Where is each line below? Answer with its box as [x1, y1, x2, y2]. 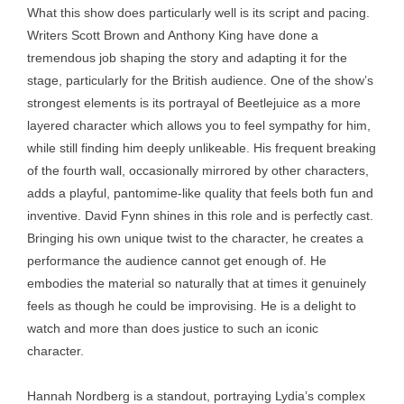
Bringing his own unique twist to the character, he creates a [27, 231, 363, 245]
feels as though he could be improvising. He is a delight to [27, 298, 356, 313]
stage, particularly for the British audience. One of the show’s [27, 73, 373, 87]
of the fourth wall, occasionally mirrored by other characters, [27, 163, 369, 178]
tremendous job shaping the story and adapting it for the [27, 50, 347, 65]
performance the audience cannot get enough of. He [27, 253, 326, 268]
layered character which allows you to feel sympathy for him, [27, 118, 371, 133]
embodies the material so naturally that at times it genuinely [27, 276, 366, 290]
